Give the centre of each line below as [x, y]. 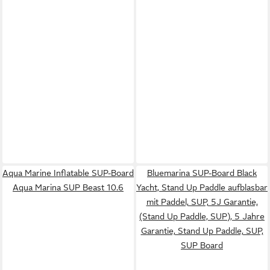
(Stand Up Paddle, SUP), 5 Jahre [202, 216]
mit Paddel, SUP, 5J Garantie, [202, 202]
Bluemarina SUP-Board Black [202, 173]
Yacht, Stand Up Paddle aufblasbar [202, 187]
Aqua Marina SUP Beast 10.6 [68, 187]
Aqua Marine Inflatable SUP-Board [68, 173]
